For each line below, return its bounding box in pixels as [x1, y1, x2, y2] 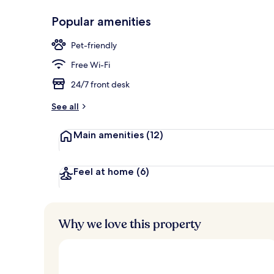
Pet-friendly [71, 39, 117, 51]
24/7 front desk [71, 78, 130, 90]
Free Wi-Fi [71, 59, 110, 70]
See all [51, 100, 79, 112]
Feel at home [73, 165, 136, 177]
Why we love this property [59, 215, 201, 232]
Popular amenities [51, 13, 151, 29]
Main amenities [73, 128, 146, 141]
